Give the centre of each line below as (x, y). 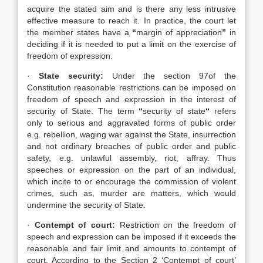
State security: (71, 76)
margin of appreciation (179, 32)
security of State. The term (83, 111)
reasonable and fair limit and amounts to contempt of (131, 248)
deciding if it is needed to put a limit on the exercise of (131, 44)
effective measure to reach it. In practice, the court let (131, 21)
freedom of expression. (70, 56)
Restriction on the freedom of (178, 225)
